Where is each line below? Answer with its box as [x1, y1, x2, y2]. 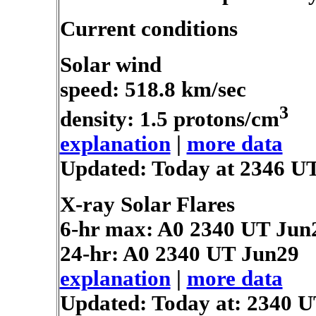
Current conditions [59, 17, 238, 41]
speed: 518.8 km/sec [59, 78, 246, 102]
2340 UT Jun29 [154, 242, 299, 267]
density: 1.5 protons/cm [59, 107, 279, 132]
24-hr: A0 [59, 242, 155, 267]
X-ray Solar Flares [59, 193, 235, 217]
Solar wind [59, 53, 162, 77]
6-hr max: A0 [59, 217, 190, 242]
